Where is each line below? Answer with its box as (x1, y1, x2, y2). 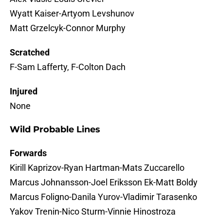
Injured (10, 86, 37, 97)
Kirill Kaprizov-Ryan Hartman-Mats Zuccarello (10, 163, 184, 173)
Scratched (10, 47, 50, 58)
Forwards (10, 148, 47, 159)
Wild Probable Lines (10, 124, 100, 135)
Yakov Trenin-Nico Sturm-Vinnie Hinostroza (10, 206, 176, 217)
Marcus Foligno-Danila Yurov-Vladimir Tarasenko (10, 192, 197, 202)
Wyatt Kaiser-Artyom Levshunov (10, 8, 134, 19)
